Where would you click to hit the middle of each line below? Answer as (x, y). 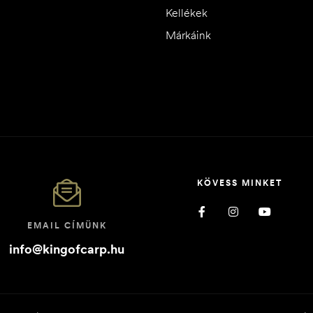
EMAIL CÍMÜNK (67, 225)
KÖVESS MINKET (239, 182)
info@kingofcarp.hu (67, 249)
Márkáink (188, 35)
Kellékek (186, 12)
